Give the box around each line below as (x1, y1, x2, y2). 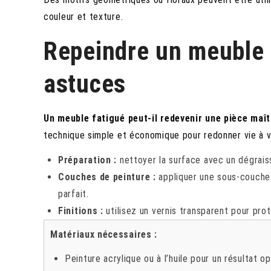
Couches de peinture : (58, 171, 156, 183)
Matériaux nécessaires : (50, 228, 158, 240)
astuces (44, 68, 126, 99)
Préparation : (58, 154, 117, 166)
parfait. (58, 188, 89, 200)
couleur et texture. (44, 10, 123, 22)
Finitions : (58, 204, 103, 217)
